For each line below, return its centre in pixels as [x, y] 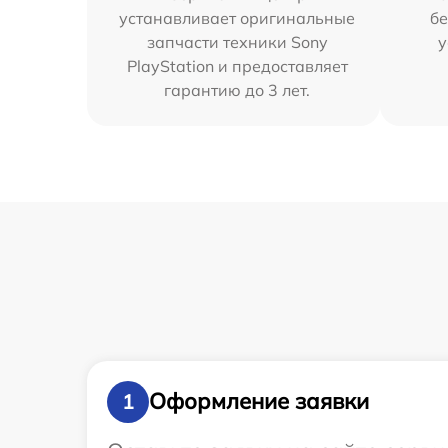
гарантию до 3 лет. [237, 89]
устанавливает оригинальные [237, 17]
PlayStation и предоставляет [237, 65]
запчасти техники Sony [237, 41]
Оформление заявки [259, 401]
